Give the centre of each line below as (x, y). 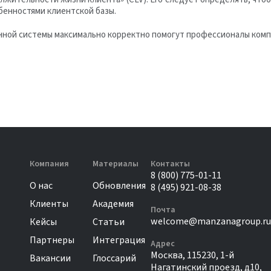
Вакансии (50, 258)
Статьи (109, 222)
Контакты (170, 164)
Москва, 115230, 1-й (192, 255)
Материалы (116, 164)
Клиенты (49, 204)
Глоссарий (114, 258)
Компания (49, 164)
